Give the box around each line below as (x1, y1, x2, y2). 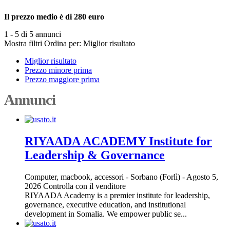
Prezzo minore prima (25, 65, 92, 74)
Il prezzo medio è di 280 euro (4, 12, 104, 21)
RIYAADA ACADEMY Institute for (25, 134, 212, 148)
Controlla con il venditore (43, 181, 126, 190)
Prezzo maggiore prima (25, 74, 100, 84)
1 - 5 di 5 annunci (4, 29, 61, 39)
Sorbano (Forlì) (130, 172, 182, 181)
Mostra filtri (4, 39, 42, 48)
